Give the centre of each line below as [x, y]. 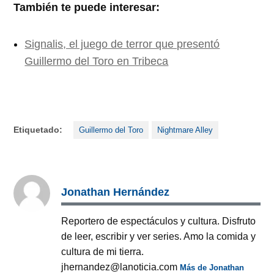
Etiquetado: [38, 129]
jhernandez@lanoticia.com [121, 267]
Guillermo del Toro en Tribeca [97, 61]
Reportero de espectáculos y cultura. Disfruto [159, 221]
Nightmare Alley [185, 130]
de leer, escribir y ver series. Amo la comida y [159, 236]
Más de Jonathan [212, 268]
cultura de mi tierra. [103, 252]
